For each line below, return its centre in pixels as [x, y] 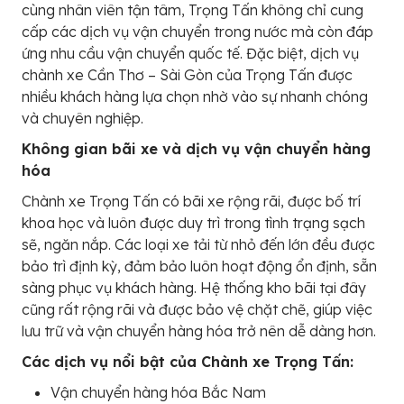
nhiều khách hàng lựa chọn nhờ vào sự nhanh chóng [195, 96]
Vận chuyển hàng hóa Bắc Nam [158, 392]
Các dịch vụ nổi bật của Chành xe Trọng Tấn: [188, 362]
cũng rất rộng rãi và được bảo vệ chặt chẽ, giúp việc [197, 309]
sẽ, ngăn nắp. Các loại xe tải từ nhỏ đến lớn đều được [198, 244]
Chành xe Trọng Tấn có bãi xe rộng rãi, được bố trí [191, 201]
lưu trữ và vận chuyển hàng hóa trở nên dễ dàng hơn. [199, 331]
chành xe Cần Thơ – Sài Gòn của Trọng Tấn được [187, 75]
